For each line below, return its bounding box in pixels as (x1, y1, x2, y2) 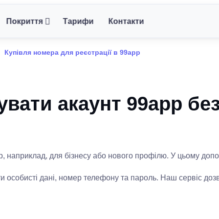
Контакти (108, 17, 144, 25)
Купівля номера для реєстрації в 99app (4, 48, 140, 56)
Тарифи (63, 17, 94, 25)
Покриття (6, 17, 43, 25)
